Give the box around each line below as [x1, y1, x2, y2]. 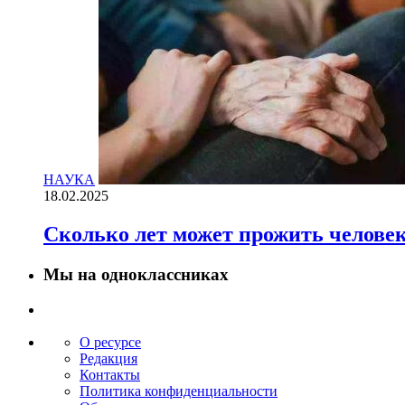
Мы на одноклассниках [43, 265, 229, 284]
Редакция [80, 351, 137, 367]
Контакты [80, 367, 140, 383]
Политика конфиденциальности [80, 383, 278, 400]
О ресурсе [80, 334, 141, 351]
